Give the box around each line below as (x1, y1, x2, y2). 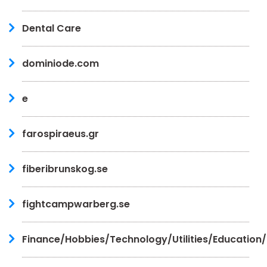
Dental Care (22, 21, 81, 35)
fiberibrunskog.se (22, 162, 108, 176)
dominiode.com (22, 56, 99, 70)
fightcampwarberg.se (22, 197, 130, 211)
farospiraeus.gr (22, 126, 99, 141)
